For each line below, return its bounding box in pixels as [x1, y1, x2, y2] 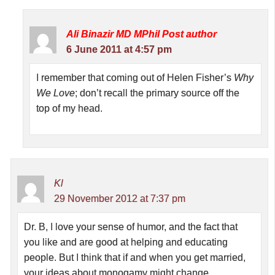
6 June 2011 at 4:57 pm [66, 44, 172, 55]
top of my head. [36, 103, 103, 114]
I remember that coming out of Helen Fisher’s [36, 72, 234, 83]
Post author [162, 29, 217, 40]
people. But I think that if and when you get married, [24, 252, 246, 263]
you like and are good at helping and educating [24, 237, 228, 248]
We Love [36, 88, 75, 99]
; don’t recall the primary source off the [75, 88, 239, 99]
